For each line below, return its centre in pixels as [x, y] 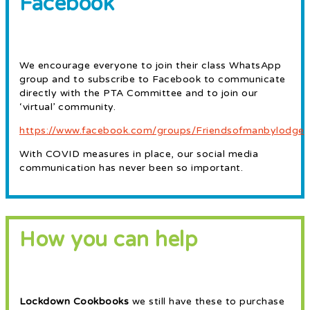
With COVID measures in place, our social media [139, 154]
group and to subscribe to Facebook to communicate [153, 80]
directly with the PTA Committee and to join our [139, 93]
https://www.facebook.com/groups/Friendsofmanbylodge [162, 131]
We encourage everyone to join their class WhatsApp [150, 66]
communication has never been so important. [131, 168]
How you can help [108, 240]
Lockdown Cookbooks [76, 302]
